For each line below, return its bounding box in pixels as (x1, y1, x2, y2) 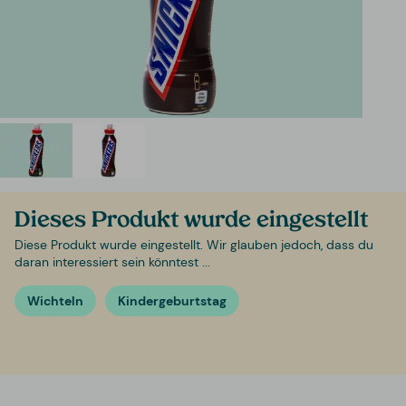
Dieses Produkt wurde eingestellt (14, 210, 368, 233)
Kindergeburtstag (117, 293, 227, 310)
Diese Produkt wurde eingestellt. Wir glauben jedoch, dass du (14, 237, 373, 254)
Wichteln (27, 293, 83, 310)
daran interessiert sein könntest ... (14, 254, 210, 271)
